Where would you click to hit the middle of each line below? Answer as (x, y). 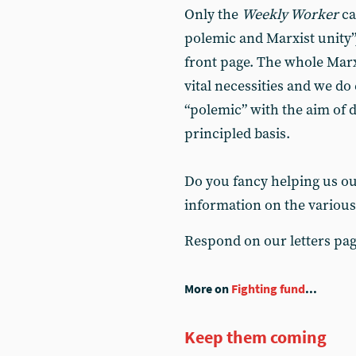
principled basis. (237, 134)
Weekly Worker (290, 15)
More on (208, 289)
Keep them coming (255, 337)
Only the (213, 15)
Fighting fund (268, 289)
